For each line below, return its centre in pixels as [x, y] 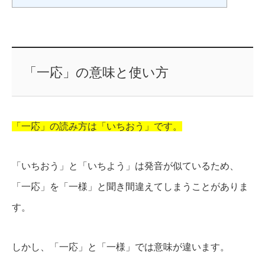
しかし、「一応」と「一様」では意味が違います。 [121, 247]
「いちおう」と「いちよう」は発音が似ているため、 [125, 166]
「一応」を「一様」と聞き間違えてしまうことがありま [130, 187]
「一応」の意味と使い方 [96, 73]
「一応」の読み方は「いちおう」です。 [97, 127]
